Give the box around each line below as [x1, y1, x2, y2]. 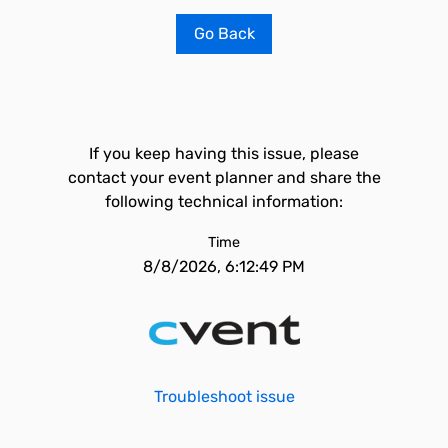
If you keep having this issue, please [89, 144, 359, 163]
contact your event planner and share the [67, 168, 381, 187]
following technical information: [105, 192, 343, 211]
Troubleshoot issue [153, 387, 295, 406]
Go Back [193, 24, 255, 43]
